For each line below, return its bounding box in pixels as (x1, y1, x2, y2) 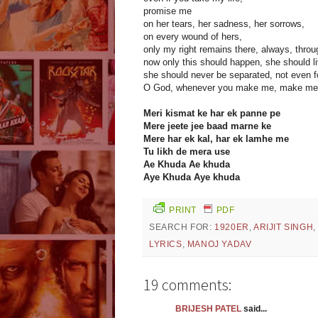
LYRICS (149, 239, 182, 250)
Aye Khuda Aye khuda (143, 172, 240, 183)
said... (241, 304, 267, 314)
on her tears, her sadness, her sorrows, (143, 18, 305, 30)
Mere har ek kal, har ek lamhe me (143, 133, 289, 145)
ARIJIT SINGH (253, 222, 314, 233)
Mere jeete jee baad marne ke (143, 121, 271, 132)
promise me (143, 6, 192, 17)
